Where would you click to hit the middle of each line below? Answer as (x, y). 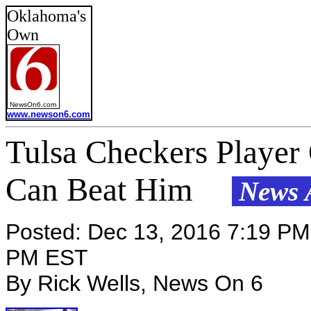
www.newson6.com (49, 114)
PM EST (47, 258)
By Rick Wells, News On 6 (134, 283)
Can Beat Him (112, 190)
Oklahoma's (47, 16)
